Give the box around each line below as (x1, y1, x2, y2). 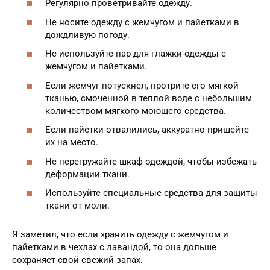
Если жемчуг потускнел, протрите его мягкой (45, 80, 239, 91)
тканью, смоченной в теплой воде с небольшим (45, 92, 252, 104)
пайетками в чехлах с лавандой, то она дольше (12, 242, 216, 253)
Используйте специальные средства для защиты (45, 187, 257, 199)
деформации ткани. (45, 168, 130, 180)
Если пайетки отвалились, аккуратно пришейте (45, 124, 249, 136)
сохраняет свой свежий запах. (12, 254, 143, 266)
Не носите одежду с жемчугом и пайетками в (45, 16, 239, 28)
